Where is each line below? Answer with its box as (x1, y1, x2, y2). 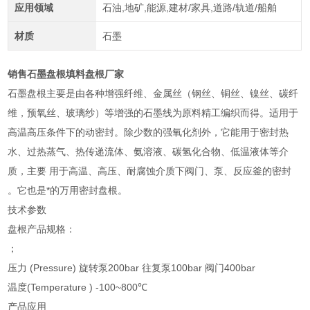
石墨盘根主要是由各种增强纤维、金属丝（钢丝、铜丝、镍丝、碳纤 (8, 87, 299, 99)
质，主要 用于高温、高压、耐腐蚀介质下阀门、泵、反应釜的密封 (8, 165, 292, 176)
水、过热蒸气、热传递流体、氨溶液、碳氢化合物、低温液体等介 (8, 145, 289, 157)
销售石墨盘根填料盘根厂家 (8, 68, 125, 80)
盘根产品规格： (8, 223, 76, 235)
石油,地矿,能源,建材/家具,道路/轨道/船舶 (102, 1, 277, 13)
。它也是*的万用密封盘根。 (8, 184, 128, 196)
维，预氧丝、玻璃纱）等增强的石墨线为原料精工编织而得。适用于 (8, 107, 299, 118)
